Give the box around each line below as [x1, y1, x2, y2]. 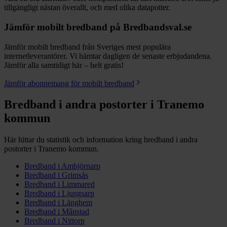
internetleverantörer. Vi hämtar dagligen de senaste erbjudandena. [4, 51, 212, 60]
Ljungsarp [62, 189, 94, 198]
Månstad [62, 207, 89, 216]
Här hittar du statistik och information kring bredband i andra [4, 135, 198, 144]
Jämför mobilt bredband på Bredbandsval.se [4, 21, 192, 32]
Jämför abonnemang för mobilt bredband [4, 79, 134, 88]
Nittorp [62, 216, 85, 225]
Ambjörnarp [61, 162, 100, 171]
